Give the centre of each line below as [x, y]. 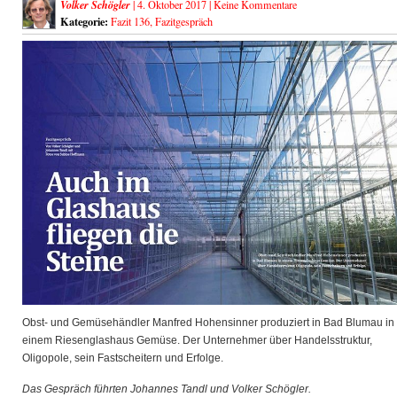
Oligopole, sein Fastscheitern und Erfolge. [123, 358]
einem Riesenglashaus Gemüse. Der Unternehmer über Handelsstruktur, [197, 340]
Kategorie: [84, 21]
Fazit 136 [130, 21]
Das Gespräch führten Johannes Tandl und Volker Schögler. [167, 389]
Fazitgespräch [184, 21]
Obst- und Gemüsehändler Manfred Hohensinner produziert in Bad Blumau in [208, 323]
